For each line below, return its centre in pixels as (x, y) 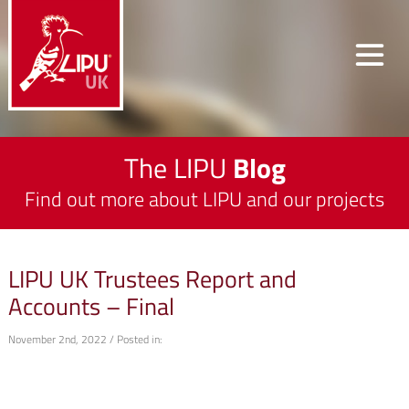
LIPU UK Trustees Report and (152, 279)
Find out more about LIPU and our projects (204, 199)
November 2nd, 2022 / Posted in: (84, 339)
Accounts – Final (91, 306)
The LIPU (178, 168)
